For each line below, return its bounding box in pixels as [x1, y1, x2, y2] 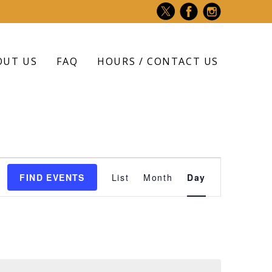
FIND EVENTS [19, 171, 85, 184]
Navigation [157, 192, 232, 208]
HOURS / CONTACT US [97, 54, 219, 68]
